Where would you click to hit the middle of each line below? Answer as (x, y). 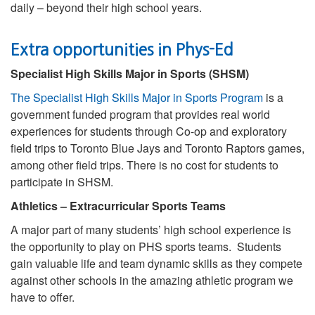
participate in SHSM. (62, 181)
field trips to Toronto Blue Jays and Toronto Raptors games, (157, 148)
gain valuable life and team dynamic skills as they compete (156, 263)
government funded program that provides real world (140, 114)
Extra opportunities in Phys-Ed (124, 49)
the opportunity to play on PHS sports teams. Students (146, 246)
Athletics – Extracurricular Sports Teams (118, 205)
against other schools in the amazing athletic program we (152, 280)
